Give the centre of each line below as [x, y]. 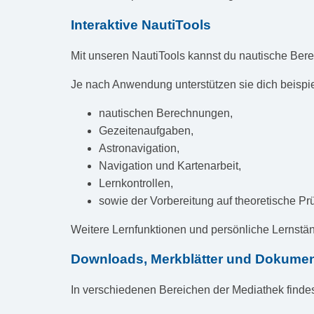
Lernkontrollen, [136, 183]
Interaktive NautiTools [141, 25]
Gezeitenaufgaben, [146, 130]
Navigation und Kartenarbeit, [170, 165]
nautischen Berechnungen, [165, 113]
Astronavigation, [139, 148]
